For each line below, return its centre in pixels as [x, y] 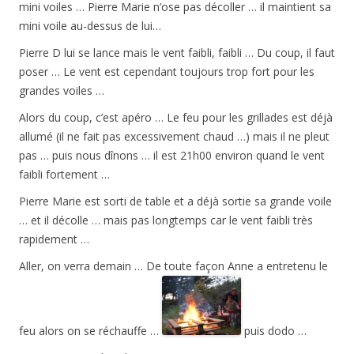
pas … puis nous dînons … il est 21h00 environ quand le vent [172, 156]
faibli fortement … [64, 175]
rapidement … [54, 239]
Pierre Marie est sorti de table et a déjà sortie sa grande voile [175, 201]
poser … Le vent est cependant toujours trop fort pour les [167, 72]
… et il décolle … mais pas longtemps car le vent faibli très [166, 220]
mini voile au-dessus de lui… [90, 26]
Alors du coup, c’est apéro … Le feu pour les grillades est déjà [176, 118]
